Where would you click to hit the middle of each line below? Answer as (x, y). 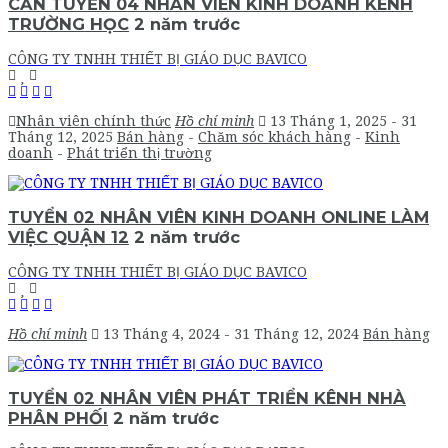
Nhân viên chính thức (93, 120)
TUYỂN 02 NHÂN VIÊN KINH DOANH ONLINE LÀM (218, 217)
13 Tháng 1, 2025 (330, 120)
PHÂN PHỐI (58, 417)
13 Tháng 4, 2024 (163, 333)
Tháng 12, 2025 (62, 136)
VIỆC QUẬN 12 (68, 237)
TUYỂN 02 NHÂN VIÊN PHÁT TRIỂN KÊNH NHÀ (207, 397)
